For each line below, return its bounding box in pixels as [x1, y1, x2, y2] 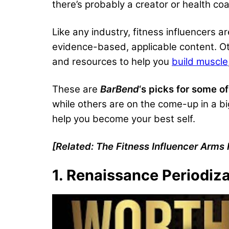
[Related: [52, 140, 96, 152]
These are [52, 83, 100, 95]
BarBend [100, 83, 139, 95]
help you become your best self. [52, 112, 195, 125]
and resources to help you [52, 55, 172, 67]
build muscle [172, 55, 228, 67]
